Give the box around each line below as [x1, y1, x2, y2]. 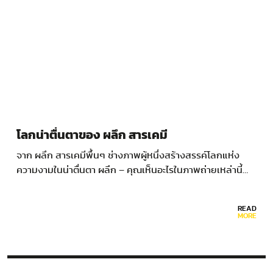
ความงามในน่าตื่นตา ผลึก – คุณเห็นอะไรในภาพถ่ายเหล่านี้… [16, 165, 248, 175]
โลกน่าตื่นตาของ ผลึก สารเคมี [16, 129, 168, 142]
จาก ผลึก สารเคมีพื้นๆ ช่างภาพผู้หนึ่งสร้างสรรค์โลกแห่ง [16, 151, 239, 161]
